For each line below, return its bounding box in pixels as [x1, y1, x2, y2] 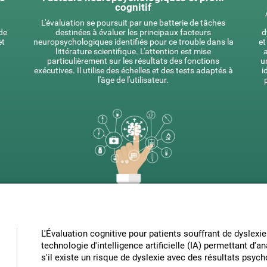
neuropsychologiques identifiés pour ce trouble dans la [33, 37, 234, 46]
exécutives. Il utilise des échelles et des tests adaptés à [33, 66, 233, 75]
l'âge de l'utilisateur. [98, 75, 169, 85]
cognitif [115, 1, 151, 13]
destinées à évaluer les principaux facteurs [55, 27, 211, 37]
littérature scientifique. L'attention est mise [55, 46, 211, 56]
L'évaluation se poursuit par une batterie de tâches [41, 18, 225, 27]
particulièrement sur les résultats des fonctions [47, 56, 219, 66]
